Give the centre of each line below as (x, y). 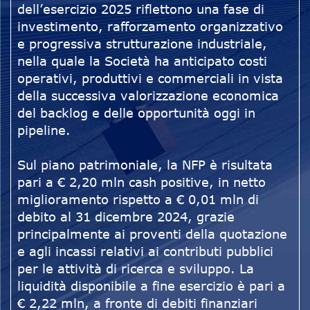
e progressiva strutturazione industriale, (142, 44)
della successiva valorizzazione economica (148, 96)
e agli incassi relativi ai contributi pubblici (145, 252)
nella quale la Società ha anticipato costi (142, 61)
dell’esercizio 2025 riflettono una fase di (141, 9)
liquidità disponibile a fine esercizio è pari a (151, 286)
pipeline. (44, 130)
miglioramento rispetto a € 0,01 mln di (138, 200)
